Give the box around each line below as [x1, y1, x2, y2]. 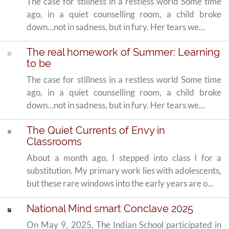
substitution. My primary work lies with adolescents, [27, 165, 221, 176]
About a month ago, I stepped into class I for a [27, 152, 221, 163]
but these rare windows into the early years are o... [27, 178, 214, 189]
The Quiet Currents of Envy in [27, 124, 166, 136]
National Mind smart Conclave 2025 [27, 202, 194, 215]
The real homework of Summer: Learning [27, 46, 220, 58]
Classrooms [27, 135, 82, 148]
